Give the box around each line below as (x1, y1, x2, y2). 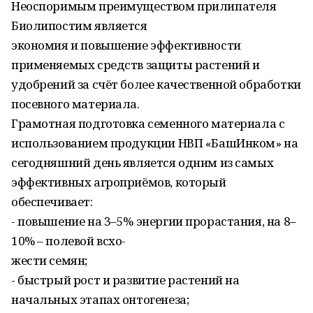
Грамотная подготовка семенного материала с (11, 115, 285, 131)
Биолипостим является (11, 17, 147, 34)
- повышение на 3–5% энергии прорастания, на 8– (11, 213, 296, 229)
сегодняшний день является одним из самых (11, 154, 274, 170)
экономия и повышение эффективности (11, 37, 241, 53)
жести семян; (11, 252, 87, 268)
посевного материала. (11, 96, 140, 112)
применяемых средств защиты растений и (11, 57, 260, 73)
